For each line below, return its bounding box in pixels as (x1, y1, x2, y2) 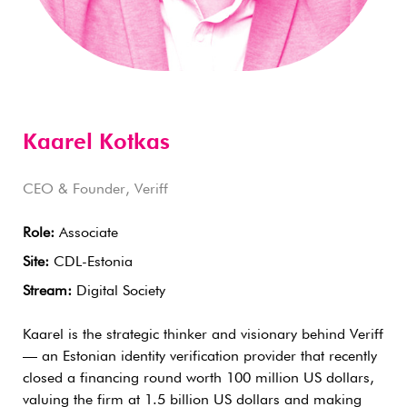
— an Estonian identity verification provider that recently (23, 350, 377, 364)
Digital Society (72, 284, 165, 299)
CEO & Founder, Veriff (23, 183, 168, 197)
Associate (55, 226, 118, 241)
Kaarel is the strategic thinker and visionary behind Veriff (23, 328, 383, 342)
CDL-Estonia (49, 255, 133, 270)
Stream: (23, 284, 72, 299)
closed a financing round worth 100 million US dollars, (23, 372, 374, 386)
